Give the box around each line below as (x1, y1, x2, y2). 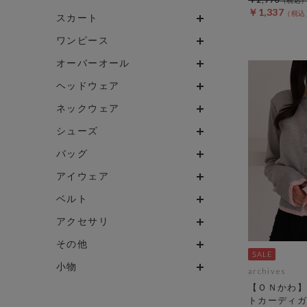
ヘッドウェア (56, 79, 120, 91)
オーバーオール (56, 56, 130, 69)
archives (248, 266, 286, 275)
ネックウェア (56, 101, 120, 114)
